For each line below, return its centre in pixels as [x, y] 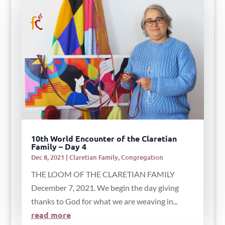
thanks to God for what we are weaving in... [104, 201]
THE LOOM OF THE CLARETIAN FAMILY [103, 174]
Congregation [142, 157]
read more [51, 214]
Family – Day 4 [59, 146]
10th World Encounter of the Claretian [104, 138]
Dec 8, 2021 [47, 157]
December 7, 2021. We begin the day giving [105, 187]
